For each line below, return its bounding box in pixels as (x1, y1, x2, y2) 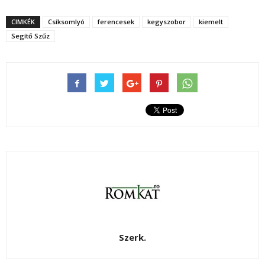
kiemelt (199, 17, 223, 27)
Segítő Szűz (11, 31, 50, 41)
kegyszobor (147, 17, 186, 27)
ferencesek (98, 17, 134, 27)
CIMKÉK (11, 17, 35, 27)
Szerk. (119, 231, 146, 244)
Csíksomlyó (48, 17, 85, 27)
